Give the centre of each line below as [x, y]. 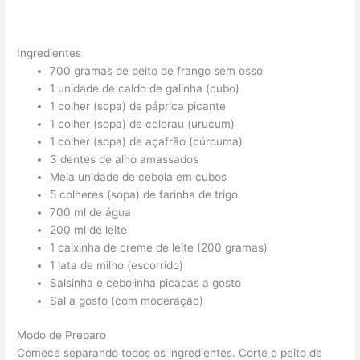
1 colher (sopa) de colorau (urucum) [143, 124]
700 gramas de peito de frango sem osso [157, 71]
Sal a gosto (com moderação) [127, 301]
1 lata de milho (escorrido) [117, 266]
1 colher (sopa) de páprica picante [138, 106]
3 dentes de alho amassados [125, 160]
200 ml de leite [89, 230]
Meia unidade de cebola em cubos [139, 177]
